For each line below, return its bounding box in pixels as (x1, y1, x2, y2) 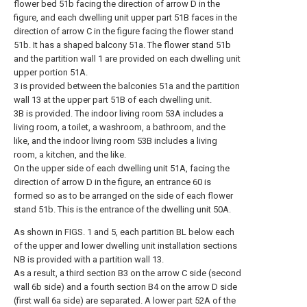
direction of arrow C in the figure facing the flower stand (14, 26, 234, 36)
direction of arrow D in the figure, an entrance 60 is (14, 177, 211, 187)
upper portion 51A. (14, 67, 88, 77)
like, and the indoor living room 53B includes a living (14, 136, 217, 146)
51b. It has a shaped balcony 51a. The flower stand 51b (14, 40, 231, 50)
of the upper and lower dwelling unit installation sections (14, 241, 237, 251)
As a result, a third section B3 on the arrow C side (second (14, 268, 241, 278)
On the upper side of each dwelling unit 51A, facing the (14, 163, 230, 173)
